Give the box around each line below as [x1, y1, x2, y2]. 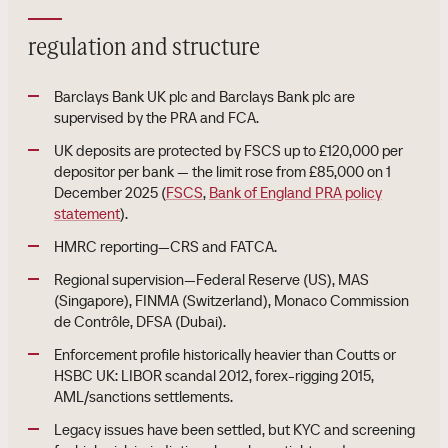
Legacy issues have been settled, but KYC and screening [54, 420, 415, 439]
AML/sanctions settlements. [54, 387, 233, 406]
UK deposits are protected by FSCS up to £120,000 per [54, 141, 403, 160]
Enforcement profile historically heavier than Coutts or [54, 345, 396, 364]
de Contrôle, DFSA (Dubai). [54, 312, 226, 331]
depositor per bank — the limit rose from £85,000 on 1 [54, 162, 391, 181]
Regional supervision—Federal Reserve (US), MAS [54, 270, 369, 289]
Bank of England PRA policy [209, 183, 382, 202]
